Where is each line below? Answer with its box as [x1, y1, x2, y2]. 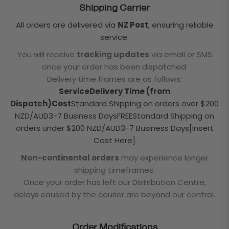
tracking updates [76, 49, 149, 60]
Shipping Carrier [79, 3, 150, 13]
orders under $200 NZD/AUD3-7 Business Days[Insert [15, 122, 214, 133]
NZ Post [117, 19, 148, 30]
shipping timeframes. [74, 164, 155, 175]
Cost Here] [94, 134, 135, 146]
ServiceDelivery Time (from [59, 85, 170, 97]
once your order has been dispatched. [41, 61, 188, 72]
